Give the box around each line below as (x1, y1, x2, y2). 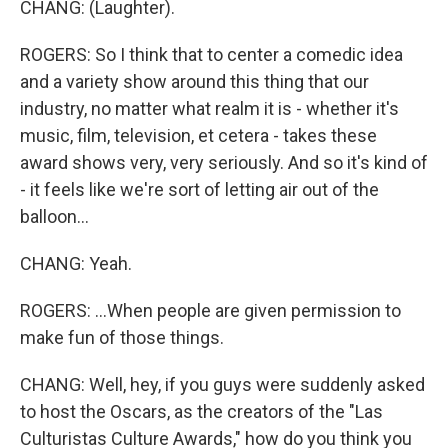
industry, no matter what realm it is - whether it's (20, 98, 399, 120)
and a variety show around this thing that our (20, 71, 369, 93)
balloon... (20, 206, 89, 228)
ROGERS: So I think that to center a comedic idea (20, 44, 403, 66)
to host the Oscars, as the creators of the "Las (20, 401, 383, 423)
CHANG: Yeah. (20, 253, 132, 275)
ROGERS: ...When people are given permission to (20, 300, 401, 322)
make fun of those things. (20, 327, 224, 349)
